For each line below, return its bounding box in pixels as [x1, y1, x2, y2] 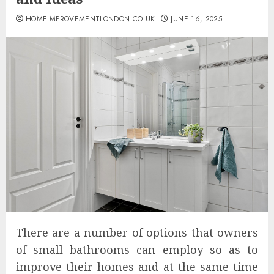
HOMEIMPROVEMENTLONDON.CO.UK [26, 13, 155, 24]
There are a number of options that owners [16, 225, 258, 240]
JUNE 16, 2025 [171, 13, 223, 24]
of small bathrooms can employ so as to [16, 242, 258, 257]
